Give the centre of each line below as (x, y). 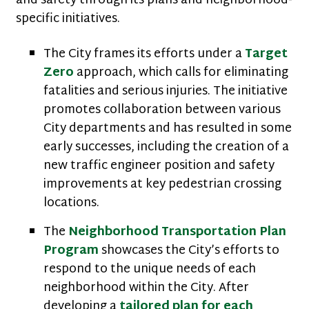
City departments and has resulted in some (168, 129)
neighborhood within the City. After (146, 288)
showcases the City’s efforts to (189, 251)
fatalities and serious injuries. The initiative (166, 91)
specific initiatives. (68, 19)
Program (71, 251)
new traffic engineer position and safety (159, 166)
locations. (71, 203)
